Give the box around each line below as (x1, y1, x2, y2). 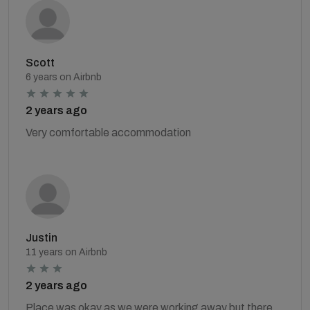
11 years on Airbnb (26, 247, 107, 257)
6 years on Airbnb (26, 72, 102, 82)
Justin (26, 232, 57, 244)
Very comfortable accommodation (26, 127, 191, 138)
